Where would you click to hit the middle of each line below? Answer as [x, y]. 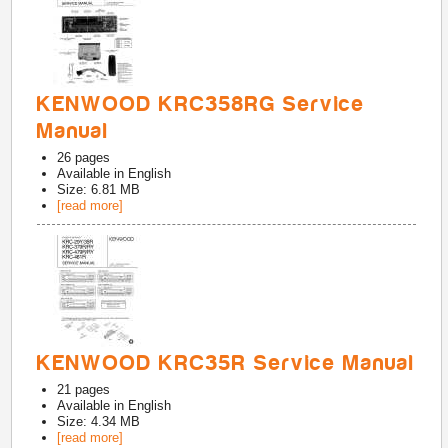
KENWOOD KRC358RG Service [201, 104]
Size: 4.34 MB [99, 421]
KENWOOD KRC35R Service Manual [226, 363]
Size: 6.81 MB [99, 189]
